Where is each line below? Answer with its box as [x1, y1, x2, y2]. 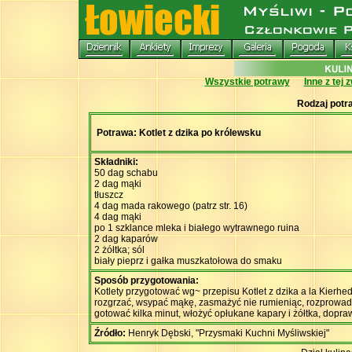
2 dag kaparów [94, 233, 158, 244]
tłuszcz [94, 189, 123, 200]
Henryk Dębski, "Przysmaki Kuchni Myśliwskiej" [128, 328, 329, 339]
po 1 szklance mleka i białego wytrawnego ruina [94, 222, 299, 233]
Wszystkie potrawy [204, 76, 290, 87]
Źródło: [94, 328, 128, 339]
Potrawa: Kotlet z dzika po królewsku [97, 127, 261, 138]
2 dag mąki [94, 178, 141, 189]
